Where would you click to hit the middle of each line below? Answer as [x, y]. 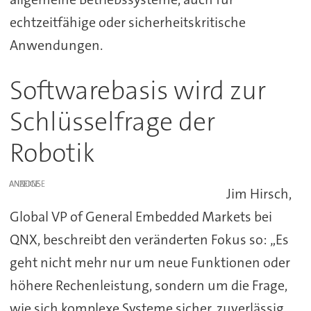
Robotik [52, 153]
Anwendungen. [56, 45]
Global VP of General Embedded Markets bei [141, 216]
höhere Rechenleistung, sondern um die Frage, [148, 285]
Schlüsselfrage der [112, 121]
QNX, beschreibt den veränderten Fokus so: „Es [149, 239]
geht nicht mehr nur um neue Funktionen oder [150, 262]
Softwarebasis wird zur [137, 90]
